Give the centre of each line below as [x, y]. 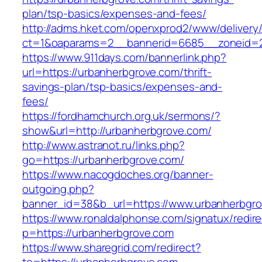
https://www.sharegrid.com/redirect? [112, 248]
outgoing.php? [58, 189]
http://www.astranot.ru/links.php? [104, 145]
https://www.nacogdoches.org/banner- [118, 175]
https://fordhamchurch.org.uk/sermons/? [122, 116]
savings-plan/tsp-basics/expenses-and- [123, 87]
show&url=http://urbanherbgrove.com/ [117, 131]
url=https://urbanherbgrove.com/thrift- [117, 72]
